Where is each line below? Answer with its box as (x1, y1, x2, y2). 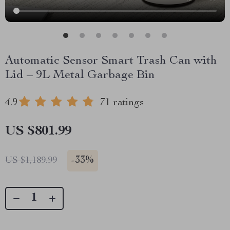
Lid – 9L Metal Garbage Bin (5, 69, 155, 82)
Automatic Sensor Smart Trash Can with (5, 55, 217, 67)
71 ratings (100, 98, 144, 108)
